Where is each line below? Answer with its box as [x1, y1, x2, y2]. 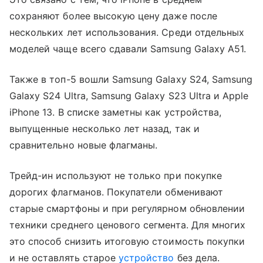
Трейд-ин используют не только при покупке [9, 169, 222, 181]
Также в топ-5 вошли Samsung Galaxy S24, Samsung [9, 73, 253, 85]
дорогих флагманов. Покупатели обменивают [9, 186, 223, 198]
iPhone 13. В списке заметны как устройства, [9, 106, 222, 118]
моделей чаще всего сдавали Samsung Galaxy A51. [9, 42, 249, 55]
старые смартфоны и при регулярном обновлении [9, 202, 245, 214]
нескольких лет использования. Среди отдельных [9, 26, 245, 38]
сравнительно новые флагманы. [9, 139, 158, 151]
